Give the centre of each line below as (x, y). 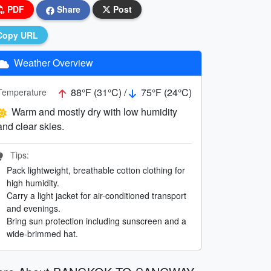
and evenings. (34, 208)
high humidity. (33, 182)
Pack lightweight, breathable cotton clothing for (96, 170)
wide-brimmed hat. (42, 233)
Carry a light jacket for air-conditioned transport (96, 195)
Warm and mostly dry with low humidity (94, 111)
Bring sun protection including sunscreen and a (96, 220)
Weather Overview (52, 62)
